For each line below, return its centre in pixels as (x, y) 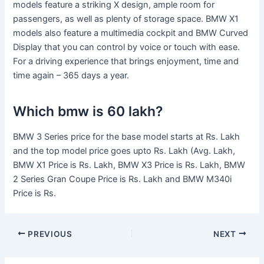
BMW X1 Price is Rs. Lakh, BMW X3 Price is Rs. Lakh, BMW (129, 165)
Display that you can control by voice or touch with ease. (127, 47)
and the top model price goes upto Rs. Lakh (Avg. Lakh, (124, 151)
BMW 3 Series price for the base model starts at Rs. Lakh (127, 137)
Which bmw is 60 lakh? (88, 111)
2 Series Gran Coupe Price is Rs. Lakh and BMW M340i (123, 179)
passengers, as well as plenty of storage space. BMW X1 (126, 19)
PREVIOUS (49, 234)
